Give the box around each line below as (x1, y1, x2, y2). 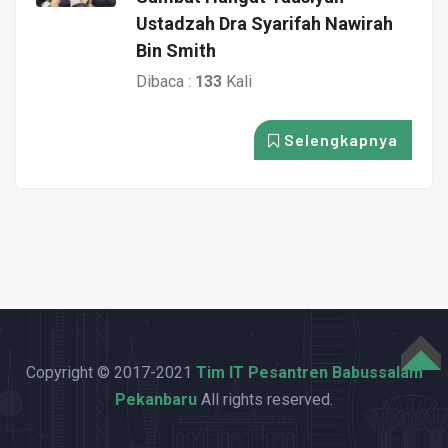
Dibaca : (136, 71, 195, 91)
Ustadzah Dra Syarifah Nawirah (136, 12, 393, 34)
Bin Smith (136, 39, 216, 61)
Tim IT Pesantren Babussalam (195, 362, 423, 382)
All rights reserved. (197, 389, 333, 409)
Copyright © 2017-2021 (25, 362, 196, 382)
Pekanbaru (115, 389, 197, 409)
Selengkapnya (280, 129, 398, 149)
